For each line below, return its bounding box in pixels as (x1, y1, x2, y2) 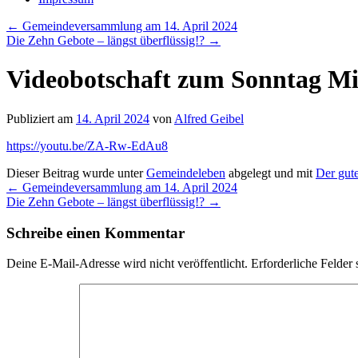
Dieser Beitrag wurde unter (6, 165, 146, 180)
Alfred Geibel (174, 111, 244, 125)
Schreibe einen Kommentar (6, 224, 185, 241)
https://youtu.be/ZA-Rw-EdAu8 (6, 138, 168, 153)
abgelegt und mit (225, 165, 316, 180)
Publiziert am (6, 111, 73, 125)
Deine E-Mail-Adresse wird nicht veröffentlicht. (6, 257, 248, 271)
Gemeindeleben (146, 165, 225, 180)
